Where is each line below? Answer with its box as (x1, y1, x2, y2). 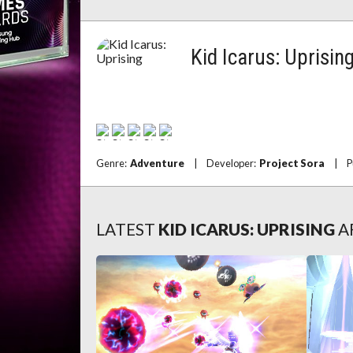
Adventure (130, 157, 184, 169)
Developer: (206, 157, 259, 169)
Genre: (96, 157, 130, 169)
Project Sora (259, 157, 325, 169)
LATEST (96, 219, 155, 239)
